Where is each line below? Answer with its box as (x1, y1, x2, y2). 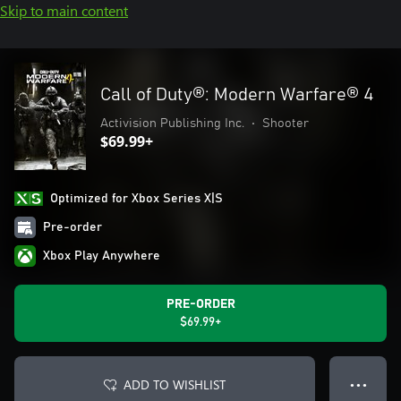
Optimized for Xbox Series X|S (50, 192, 223, 205)
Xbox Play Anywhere (43, 250, 160, 262)
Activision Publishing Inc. (100, 117, 244, 130)
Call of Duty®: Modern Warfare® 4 (100, 86, 373, 104)
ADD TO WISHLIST (124, 376, 226, 393)
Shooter (262, 117, 309, 130)
